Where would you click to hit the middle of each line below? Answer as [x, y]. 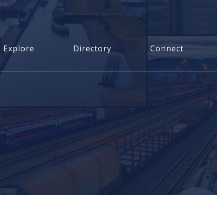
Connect [167, 48]
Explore [19, 48]
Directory [92, 48]
